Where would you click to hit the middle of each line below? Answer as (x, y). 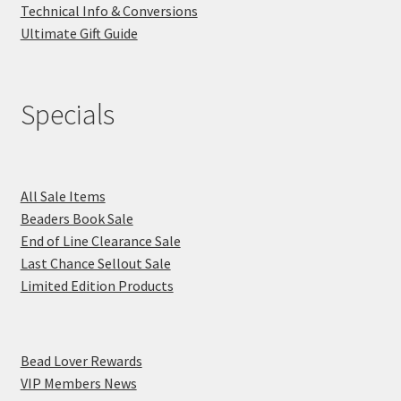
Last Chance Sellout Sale (95, 263)
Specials (67, 115)
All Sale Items (63, 196)
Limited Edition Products (97, 285)
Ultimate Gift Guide (79, 34)
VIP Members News (78, 383)
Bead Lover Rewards (81, 360)
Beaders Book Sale (77, 218)
